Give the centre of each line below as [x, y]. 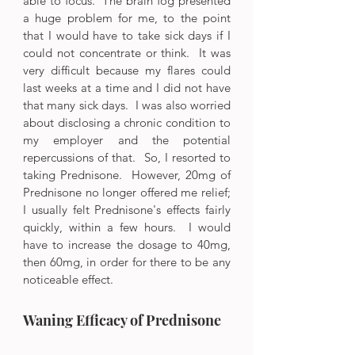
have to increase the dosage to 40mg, [127, 244]
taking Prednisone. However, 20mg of [127, 174]
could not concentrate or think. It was [127, 52]
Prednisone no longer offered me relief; [127, 192]
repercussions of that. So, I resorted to [127, 157]
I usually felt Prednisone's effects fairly [127, 209]
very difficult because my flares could [127, 70]
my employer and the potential [127, 139]
